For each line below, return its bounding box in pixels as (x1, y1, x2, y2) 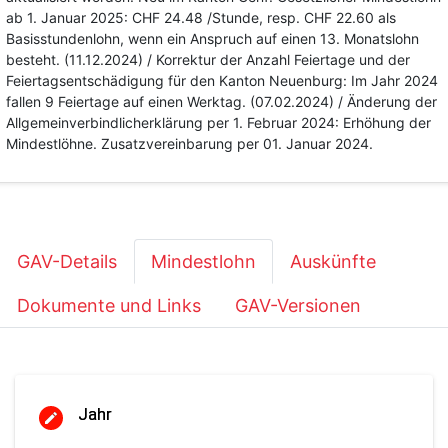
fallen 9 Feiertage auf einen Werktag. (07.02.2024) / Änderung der (6, 93, 437, 110)
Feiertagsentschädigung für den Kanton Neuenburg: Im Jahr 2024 (6, 72, 438, 89)
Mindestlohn (151, 251, 256, 272)
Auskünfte (290, 251, 376, 272)
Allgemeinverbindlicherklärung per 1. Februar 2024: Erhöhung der (6, 114, 431, 131)
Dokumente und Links (17, 295, 201, 316)
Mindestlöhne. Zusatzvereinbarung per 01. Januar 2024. (6, 135, 373, 152)
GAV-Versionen (235, 295, 361, 316)
